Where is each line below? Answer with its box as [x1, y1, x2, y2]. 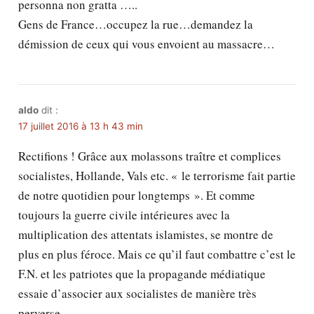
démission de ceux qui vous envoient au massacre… [18, 36, 275, 53]
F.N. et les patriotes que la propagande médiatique [18, 266, 266, 282]
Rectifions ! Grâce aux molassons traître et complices [18, 148, 281, 165]
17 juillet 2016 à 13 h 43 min [18, 121, 143, 132]
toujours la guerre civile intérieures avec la [18, 207, 230, 224]
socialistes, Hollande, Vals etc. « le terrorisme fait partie [18, 168, 296, 184]
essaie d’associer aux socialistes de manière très [18, 285, 257, 302]
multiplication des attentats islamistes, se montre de [18, 226, 273, 243]
